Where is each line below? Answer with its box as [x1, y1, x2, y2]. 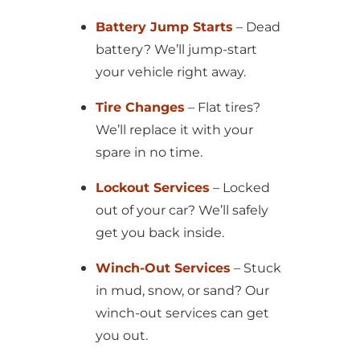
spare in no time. [95, 145, 202, 160]
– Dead [232, 19, 280, 35]
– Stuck [230, 260, 281, 276]
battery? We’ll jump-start [95, 42, 257, 57]
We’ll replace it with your [95, 122, 253, 137]
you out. [95, 328, 148, 343]
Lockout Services [95, 180, 210, 195]
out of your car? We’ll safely [95, 202, 268, 218]
